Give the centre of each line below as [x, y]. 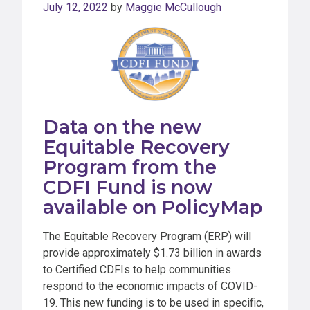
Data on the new [122, 127]
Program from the [130, 167]
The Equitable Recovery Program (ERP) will [147, 236]
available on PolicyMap [153, 207]
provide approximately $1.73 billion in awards [152, 253]
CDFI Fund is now [128, 187]
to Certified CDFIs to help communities [137, 269]
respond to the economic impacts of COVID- [150, 286]
